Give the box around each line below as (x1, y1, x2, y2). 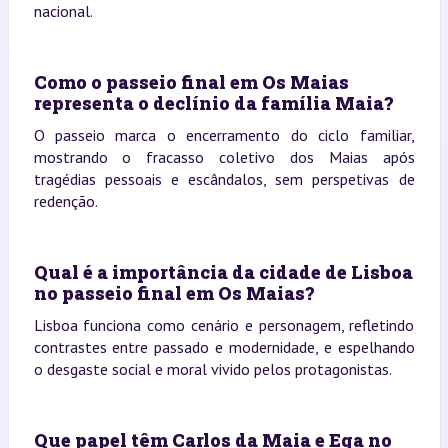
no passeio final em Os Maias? (33, 280, 314, 305)
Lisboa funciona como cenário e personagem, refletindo (33, 314, 415, 335)
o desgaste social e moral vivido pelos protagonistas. (33, 358, 392, 379)
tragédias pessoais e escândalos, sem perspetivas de (33, 168, 415, 189)
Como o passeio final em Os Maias (33, 69, 349, 94)
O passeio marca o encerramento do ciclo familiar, (33, 124, 415, 145)
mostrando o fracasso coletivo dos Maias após (33, 146, 415, 167)
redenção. (33, 190, 98, 211)
